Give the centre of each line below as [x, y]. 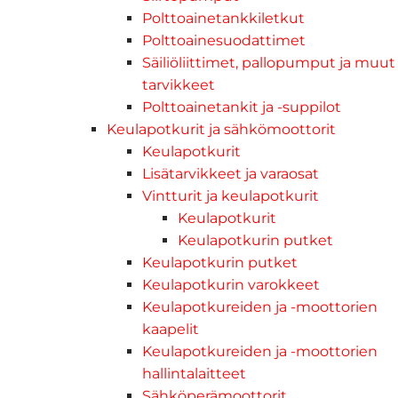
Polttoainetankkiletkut [223, 18]
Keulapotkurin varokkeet [231, 284]
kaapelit [171, 329]
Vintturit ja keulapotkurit [231, 195]
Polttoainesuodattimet [224, 40]
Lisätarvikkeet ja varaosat [231, 173]
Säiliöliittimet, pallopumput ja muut [269, 62]
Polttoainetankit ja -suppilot [242, 107]
